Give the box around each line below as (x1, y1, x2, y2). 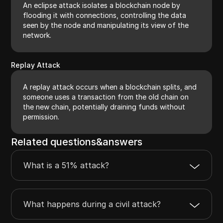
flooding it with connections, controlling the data (23, 10, 187, 19)
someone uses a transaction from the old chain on (23, 92, 189, 101)
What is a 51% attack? (23, 160, 110, 170)
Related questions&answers (11, 135, 143, 148)
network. (23, 30, 52, 39)
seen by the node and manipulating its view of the (23, 20, 189, 29)
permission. (23, 112, 60, 121)
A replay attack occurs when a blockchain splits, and (23, 82, 197, 91)
